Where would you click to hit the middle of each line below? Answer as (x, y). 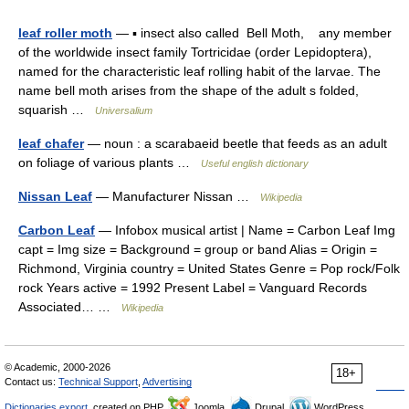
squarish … (57, 110)
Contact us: (31, 382)
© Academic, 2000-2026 (58, 367)
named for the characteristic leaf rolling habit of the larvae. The (199, 71)
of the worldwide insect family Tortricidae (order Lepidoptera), (195, 52)
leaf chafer (51, 143)
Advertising (167, 382)
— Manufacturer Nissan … (176, 196)
